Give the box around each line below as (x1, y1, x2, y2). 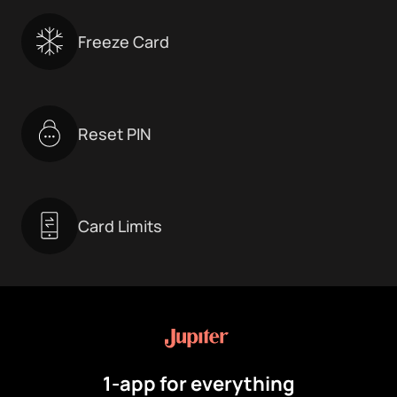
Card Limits (78, 215, 162, 237)
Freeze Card (78, 31, 169, 53)
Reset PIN (78, 123, 152, 145)
